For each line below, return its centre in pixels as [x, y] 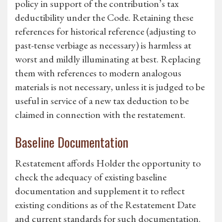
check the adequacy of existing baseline [91, 177]
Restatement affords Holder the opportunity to [108, 163]
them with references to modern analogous [98, 73]
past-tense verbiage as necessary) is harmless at [103, 45]
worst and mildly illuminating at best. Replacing [108, 59]
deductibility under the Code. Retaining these [104, 18]
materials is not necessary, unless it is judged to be [110, 87]
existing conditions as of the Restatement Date [105, 205]
